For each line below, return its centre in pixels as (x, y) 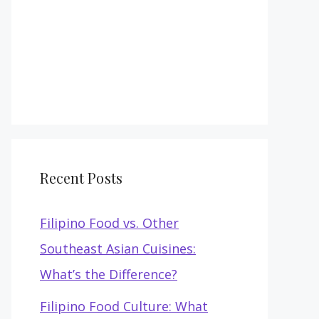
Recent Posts (81, 178)
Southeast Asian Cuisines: (118, 249)
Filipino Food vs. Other (109, 223)
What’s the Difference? (109, 274)
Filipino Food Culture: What (124, 306)
